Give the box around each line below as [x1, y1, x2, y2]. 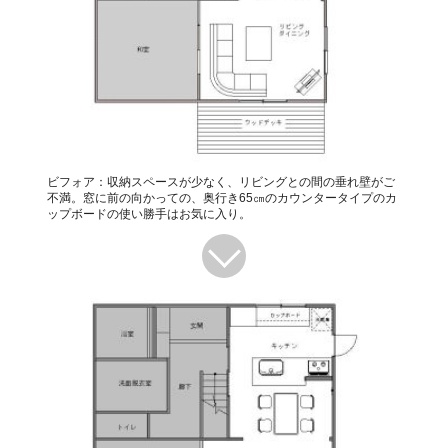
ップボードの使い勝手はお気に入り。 [46, 206, 251, 221]
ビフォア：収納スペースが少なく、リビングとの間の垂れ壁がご [46, 174, 395, 189]
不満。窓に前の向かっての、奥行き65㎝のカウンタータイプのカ [46, 190, 397, 205]
